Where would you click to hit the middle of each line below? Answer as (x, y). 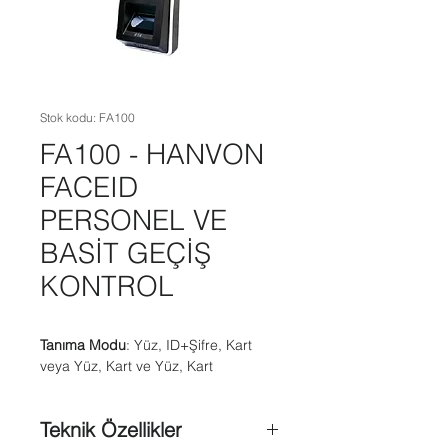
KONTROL (107, 286)
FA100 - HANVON (152, 154)
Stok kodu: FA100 (87, 117)
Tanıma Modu (83, 345)
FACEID (89, 187)
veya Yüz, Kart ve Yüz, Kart (126, 366)
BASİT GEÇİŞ (125, 253)
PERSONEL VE (133, 220)
